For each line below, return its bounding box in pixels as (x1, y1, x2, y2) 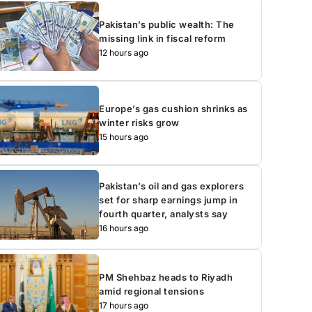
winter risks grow (99, 116, 180, 128)
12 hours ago (99, 47, 149, 58)
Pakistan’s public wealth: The (99, 18, 235, 30)
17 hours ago (99, 299, 149, 311)
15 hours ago (99, 131, 149, 142)
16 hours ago (99, 222, 149, 233)
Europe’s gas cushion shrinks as (99, 102, 248, 114)
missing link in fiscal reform (99, 32, 226, 44)
